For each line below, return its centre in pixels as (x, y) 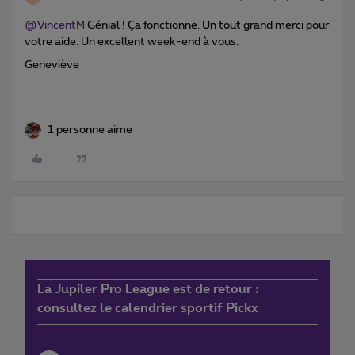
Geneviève (52, 65)
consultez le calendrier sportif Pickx (148, 309)
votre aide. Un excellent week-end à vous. (132, 42)
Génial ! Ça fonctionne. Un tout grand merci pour (207, 26)
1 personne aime (90, 130)
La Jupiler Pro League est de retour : (148, 290)
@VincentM (55, 26)
